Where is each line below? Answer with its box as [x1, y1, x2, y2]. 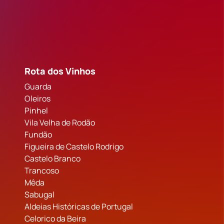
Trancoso [24, 165, 59, 176]
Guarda [24, 81, 51, 92]
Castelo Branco [24, 153, 80, 164]
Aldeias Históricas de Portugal [24, 201, 133, 212]
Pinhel [24, 105, 48, 116]
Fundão [24, 129, 52, 140]
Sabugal [24, 189, 54, 200]
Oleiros [24, 93, 50, 104]
